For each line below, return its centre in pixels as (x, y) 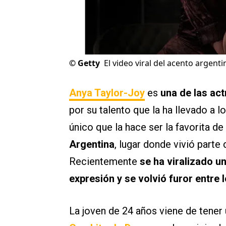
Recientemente (104, 162)
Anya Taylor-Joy (107, 93)
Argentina (92, 145)
